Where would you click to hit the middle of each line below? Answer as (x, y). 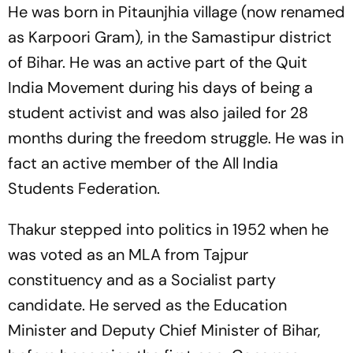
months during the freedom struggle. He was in (176, 137)
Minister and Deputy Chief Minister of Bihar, (164, 330)
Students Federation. (86, 188)
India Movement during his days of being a (160, 87)
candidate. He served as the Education (147, 305)
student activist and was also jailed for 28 (158, 112)
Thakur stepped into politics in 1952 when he (168, 229)
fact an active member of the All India (143, 163)
